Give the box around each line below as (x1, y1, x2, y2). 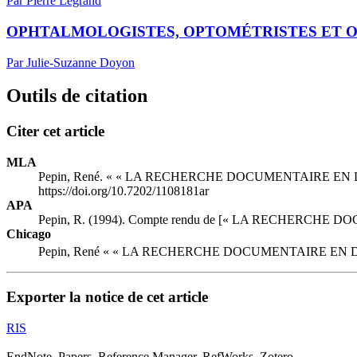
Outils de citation (6, 85, 147, 107)
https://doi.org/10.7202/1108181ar (38, 184, 209, 198)
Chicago (6, 227, 51, 241)
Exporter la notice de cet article (6, 288, 208, 306)
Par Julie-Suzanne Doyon (6, 55, 135, 69)
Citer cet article (6, 123, 104, 140)
